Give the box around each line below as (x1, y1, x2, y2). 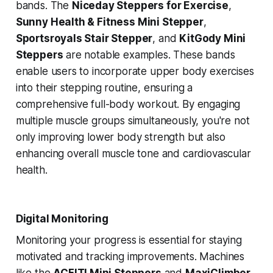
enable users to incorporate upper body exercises (15, 65, 254, 78)
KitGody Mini (179, 32, 246, 45)
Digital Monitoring (15, 213, 108, 225)
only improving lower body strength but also (15, 131, 225, 144)
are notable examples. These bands (63, 49, 235, 62)
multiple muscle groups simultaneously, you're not (15, 115, 250, 127)
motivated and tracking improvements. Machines (15, 250, 245, 263)
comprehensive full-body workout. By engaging (15, 98, 241, 111)
